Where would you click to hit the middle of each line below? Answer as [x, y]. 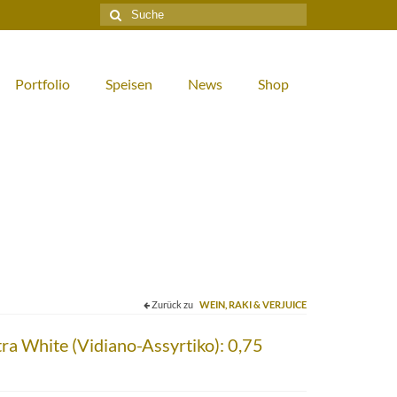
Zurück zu [172, 304]
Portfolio [42, 84]
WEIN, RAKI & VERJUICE [253, 304]
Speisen [128, 84]
